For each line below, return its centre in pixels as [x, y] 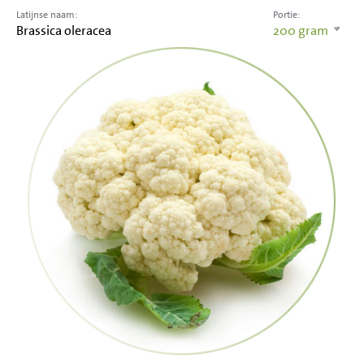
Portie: [286, 15]
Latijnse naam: [47, 15]
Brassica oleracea [64, 30]
